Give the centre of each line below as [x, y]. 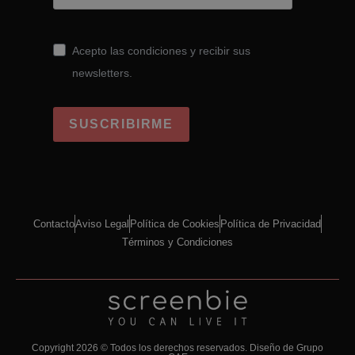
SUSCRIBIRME [121, 124]
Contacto [54, 223]
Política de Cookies [175, 223]
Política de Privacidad [271, 223]
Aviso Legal [102, 223]
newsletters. [102, 73]
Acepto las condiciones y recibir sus [161, 50]
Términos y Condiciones [177, 242]
